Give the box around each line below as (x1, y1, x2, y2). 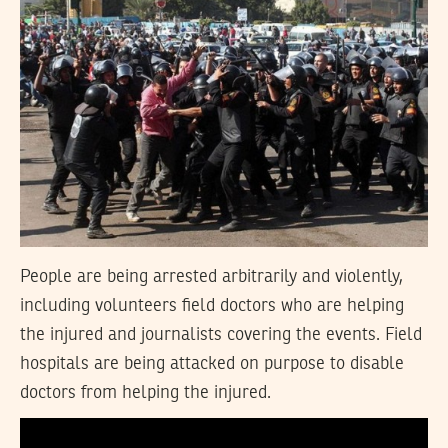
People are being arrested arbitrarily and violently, (20, 268, 403, 287)
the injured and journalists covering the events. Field (20, 326, 422, 345)
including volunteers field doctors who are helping (20, 297, 404, 316)
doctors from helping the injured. (20, 384, 271, 403)
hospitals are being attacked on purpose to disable (20, 355, 404, 374)
